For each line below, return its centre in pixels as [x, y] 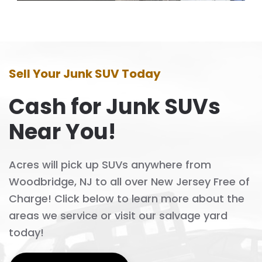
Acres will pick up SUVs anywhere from [110, 165]
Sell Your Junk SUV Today [85, 74]
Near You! [62, 132]
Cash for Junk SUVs [115, 107]
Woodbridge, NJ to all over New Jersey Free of [129, 182]
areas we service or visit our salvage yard [118, 216]
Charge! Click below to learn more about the [127, 199]
